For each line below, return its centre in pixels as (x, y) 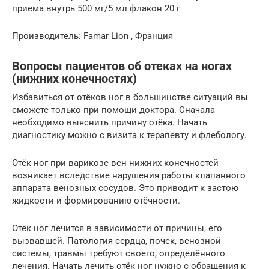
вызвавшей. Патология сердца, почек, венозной (116, 241)
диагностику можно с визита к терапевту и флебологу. (129, 135)
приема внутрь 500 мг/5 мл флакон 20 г (96, 8)
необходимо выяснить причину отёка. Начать (110, 122)
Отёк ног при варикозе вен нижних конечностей (115, 163)
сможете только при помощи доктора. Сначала (113, 110)
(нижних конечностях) (74, 79)
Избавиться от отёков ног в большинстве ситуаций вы (130, 97)
